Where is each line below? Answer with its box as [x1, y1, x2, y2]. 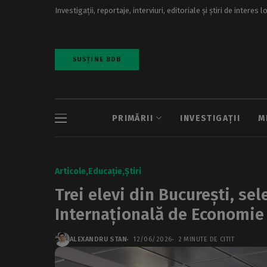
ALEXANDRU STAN [70, 235, 128, 243]
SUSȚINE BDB [73, 55, 122, 63]
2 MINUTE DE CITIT [178, 235, 235, 243]
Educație [88, 166, 122, 176]
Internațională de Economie [55, 204, 264, 224]
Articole [55, 166, 86, 176]
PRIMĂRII [111, 113, 154, 123]
